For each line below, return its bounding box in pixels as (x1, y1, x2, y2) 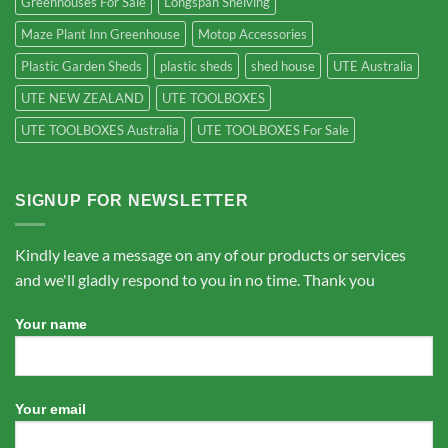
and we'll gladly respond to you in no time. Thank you (15, 269, 375, 289)
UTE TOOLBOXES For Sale (197, 122, 349, 139)
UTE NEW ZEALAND (21, 90, 144, 107)
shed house (251, 58, 315, 75)
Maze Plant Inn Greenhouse (21, 26, 180, 43)
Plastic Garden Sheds (21, 58, 142, 75)
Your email (15, 400, 86, 417)
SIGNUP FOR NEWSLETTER (15, 192, 249, 210)
